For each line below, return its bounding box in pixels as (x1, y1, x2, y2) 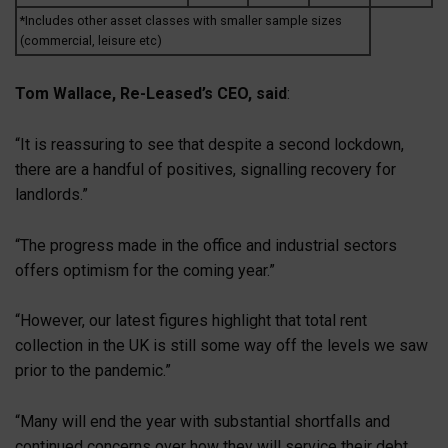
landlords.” (15, 185, 88, 204)
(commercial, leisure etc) (20, 32, 162, 48)
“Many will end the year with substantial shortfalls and (15, 411, 390, 431)
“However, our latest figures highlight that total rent (15, 311, 367, 331)
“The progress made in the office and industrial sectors (15, 235, 397, 255)
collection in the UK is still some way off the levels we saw (15, 336, 428, 356)
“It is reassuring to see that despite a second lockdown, (15, 135, 404, 154)
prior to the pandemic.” (15, 361, 171, 381)
